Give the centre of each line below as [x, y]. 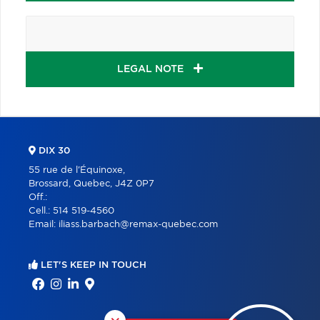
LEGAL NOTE [152, 69]
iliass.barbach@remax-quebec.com [138, 224]
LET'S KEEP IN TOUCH [92, 265]
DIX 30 [53, 151]
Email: [44, 224]
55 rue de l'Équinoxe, [77, 170]
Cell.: [41, 211]
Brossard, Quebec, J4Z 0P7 [91, 184]
